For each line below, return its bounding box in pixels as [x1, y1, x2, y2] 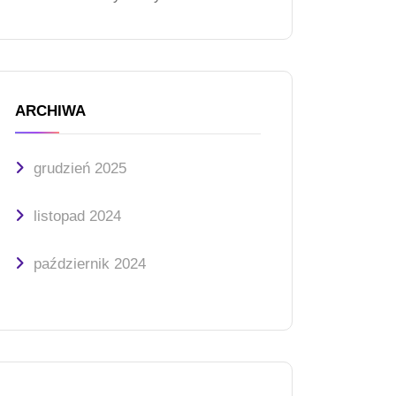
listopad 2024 [34, 206, 121, 225]
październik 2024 [34, 254, 146, 272]
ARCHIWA [15, 102, 86, 119]
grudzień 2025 [34, 158, 126, 177]
